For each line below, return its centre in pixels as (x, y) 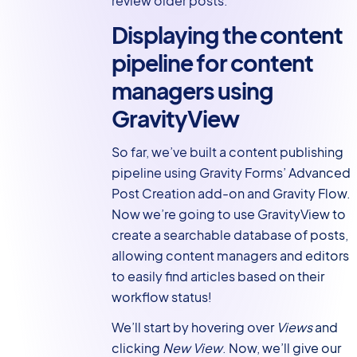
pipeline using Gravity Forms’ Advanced (231, 173)
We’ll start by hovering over (194, 328)
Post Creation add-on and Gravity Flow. (231, 194)
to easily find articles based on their (218, 277)
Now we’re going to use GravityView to (228, 214)
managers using (192, 90)
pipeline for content (212, 62)
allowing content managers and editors (230, 256)
